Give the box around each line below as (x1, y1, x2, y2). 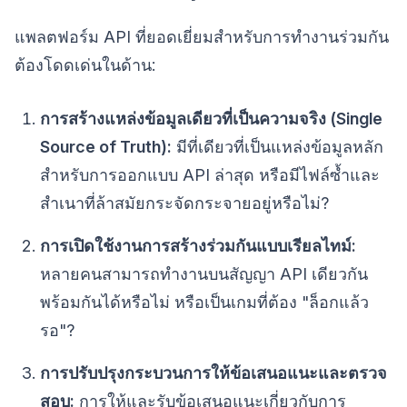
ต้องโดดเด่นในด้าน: (15, 55, 155, 75)
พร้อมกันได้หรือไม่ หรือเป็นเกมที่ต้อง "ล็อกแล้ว (40, 293, 369, 313)
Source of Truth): (40, 137, 172, 157)
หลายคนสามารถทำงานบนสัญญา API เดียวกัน (40, 264, 368, 284)
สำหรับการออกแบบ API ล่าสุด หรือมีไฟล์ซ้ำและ (40, 165, 380, 185)
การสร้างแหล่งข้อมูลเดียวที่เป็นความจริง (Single (40, 109, 382, 129)
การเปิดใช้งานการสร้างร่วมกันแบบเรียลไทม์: (40, 236, 356, 256)
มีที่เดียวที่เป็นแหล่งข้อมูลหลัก (172, 137, 383, 157)
